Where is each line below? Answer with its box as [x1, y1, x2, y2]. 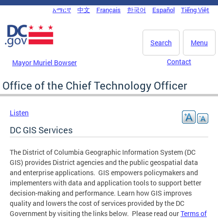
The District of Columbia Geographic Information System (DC [10, 147, 196, 157]
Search [150, 38, 172, 47]
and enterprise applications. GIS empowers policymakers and [10, 167, 198, 177]
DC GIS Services [10, 124, 73, 136]
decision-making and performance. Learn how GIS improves [10, 188, 192, 198]
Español [152, 5, 175, 14]
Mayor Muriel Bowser [12, 57, 77, 67]
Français [96, 5, 121, 14]
